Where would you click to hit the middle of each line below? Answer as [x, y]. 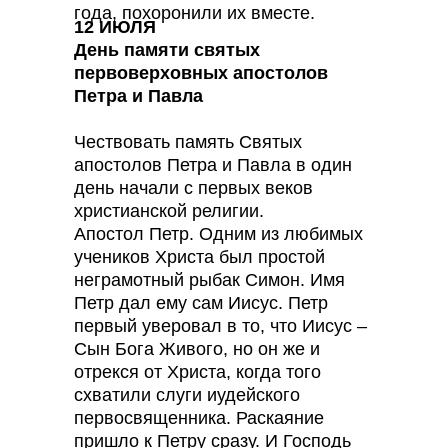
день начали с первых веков [193, 188]
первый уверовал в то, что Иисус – [220, 326]
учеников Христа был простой [199, 257]
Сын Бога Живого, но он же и [197, 349]
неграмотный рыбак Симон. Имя [209, 280]
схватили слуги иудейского [187, 395]
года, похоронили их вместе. [194, 13]
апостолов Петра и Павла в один [213, 165]
